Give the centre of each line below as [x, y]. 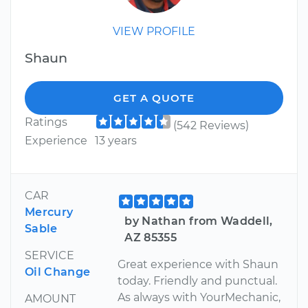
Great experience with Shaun [198, 265]
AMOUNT [50, 299]
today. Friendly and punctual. [198, 281]
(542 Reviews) [211, 126]
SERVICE [49, 256]
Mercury [49, 212]
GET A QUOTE [154, 98]
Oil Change [58, 272]
